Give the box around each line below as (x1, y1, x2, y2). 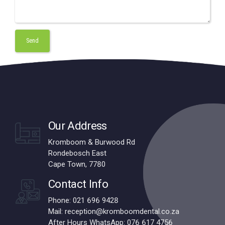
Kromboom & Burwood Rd (48, 138, 135, 147)
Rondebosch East (48, 149, 106, 158)
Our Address (48, 119, 107, 133)
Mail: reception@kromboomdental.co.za (48, 207, 179, 216)
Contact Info (48, 177, 108, 190)
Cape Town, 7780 (48, 160, 105, 169)
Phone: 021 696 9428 (48, 196, 119, 205)
